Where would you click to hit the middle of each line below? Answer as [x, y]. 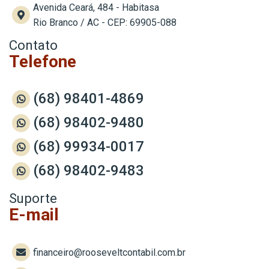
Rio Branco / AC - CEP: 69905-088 [105, 23]
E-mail [34, 215]
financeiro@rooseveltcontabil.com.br [109, 252]
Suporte [33, 198]
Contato [33, 45]
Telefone [43, 62]
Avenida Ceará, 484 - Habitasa [96, 8]
